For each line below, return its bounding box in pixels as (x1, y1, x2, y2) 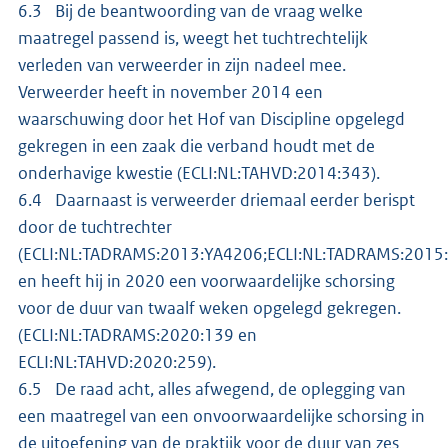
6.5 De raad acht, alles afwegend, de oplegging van (18, 377, 406, 400)
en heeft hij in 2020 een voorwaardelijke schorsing (18, 269, 395, 292)
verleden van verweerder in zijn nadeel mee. (18, 53, 346, 76)
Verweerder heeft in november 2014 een (18, 80, 323, 103)
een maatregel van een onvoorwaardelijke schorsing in (18, 404, 425, 427)
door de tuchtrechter (18, 215, 172, 238)
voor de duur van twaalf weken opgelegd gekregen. (18, 296, 401, 319)
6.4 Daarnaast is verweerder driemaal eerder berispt (18, 188, 415, 211)
